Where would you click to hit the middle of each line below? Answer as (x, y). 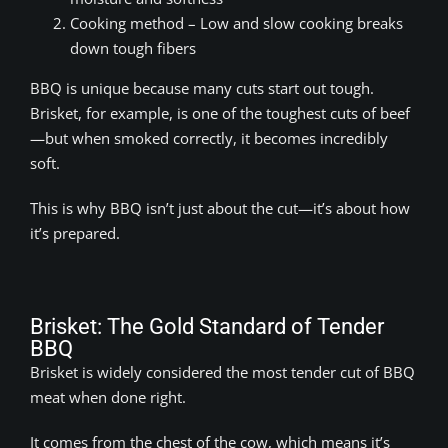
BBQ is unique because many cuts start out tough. (202, 87)
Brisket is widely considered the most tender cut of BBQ (222, 371)
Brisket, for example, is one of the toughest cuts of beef (220, 112)
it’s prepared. (75, 232)
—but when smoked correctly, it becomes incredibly (209, 137)
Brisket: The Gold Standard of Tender (207, 326)
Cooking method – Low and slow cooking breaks (236, 22)
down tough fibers (133, 47)
